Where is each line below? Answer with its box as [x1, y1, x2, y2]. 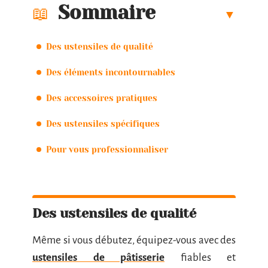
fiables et [165, 252, 236, 263]
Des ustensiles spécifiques [46, 118, 160, 129]
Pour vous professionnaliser [46, 144, 170, 154]
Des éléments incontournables [46, 67, 178, 77]
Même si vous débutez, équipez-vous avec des [32, 234, 236, 246]
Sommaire [58, 1, 156, 24]
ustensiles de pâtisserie [32, 252, 165, 263]
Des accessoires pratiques [46, 93, 157, 103]
